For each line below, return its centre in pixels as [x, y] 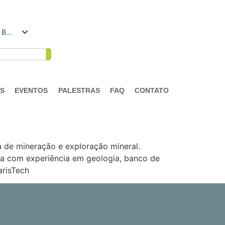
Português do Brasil [9, 32]
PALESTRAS [79, 90]
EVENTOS [31, 90]
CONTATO [151, 90]
